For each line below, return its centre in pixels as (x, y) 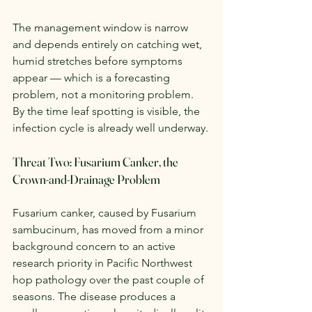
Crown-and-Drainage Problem (86, 180)
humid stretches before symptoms (99, 61)
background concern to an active (95, 247)
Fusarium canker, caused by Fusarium (106, 213)
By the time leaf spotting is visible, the (108, 111)
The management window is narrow (102, 28)
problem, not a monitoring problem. (104, 95)
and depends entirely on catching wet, (109, 45)
